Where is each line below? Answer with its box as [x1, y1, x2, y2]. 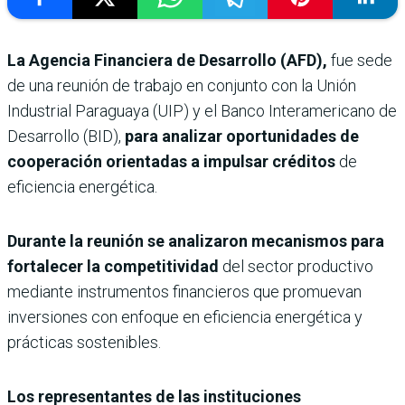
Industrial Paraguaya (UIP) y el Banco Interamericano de [7, 101, 397, 121]
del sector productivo [222, 257, 373, 277]
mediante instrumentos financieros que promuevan [7, 282, 362, 302]
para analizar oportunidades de [125, 127, 359, 146]
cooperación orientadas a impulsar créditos [7, 152, 339, 172]
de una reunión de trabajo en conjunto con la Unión [7, 76, 356, 96]
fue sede [327, 51, 392, 71]
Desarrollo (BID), [7, 127, 125, 146]
